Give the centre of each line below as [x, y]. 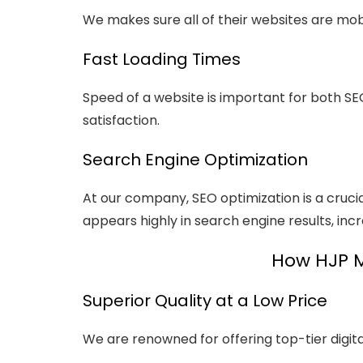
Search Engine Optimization [195, 160]
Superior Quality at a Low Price [205, 301]
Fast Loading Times [162, 59]
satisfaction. [121, 120]
